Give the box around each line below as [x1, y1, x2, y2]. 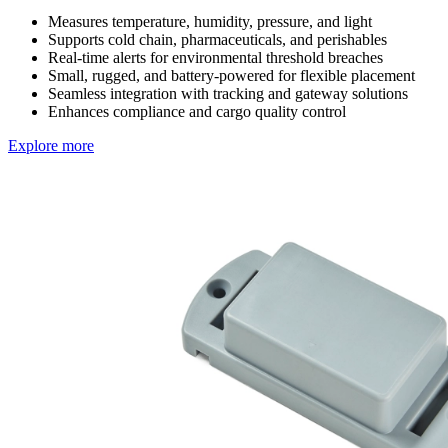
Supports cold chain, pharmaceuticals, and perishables [48, 30, 387, 48]
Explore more [8, 136, 94, 154]
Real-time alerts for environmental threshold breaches [48, 48, 383, 66]
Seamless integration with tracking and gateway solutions [48, 84, 408, 102]
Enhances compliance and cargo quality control [48, 102, 346, 120]
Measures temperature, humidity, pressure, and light [48, 12, 372, 30]
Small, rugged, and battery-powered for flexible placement [48, 66, 415, 84]
